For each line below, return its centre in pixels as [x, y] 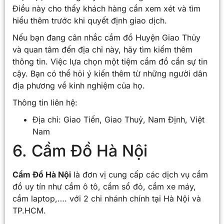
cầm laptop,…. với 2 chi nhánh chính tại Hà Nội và [107, 198]
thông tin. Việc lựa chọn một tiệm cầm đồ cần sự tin [110, 61]
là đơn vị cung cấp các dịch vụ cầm [139, 174]
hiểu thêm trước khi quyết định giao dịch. [90, 20]
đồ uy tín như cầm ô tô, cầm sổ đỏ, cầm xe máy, [104, 186]
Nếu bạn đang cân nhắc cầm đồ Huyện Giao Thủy [106, 37]
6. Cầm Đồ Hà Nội [80, 150]
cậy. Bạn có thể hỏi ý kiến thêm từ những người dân [110, 73]
